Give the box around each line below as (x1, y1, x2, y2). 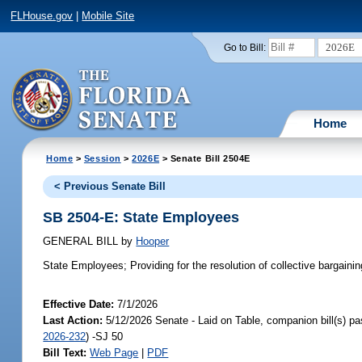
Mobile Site (82, 10, 135, 23)
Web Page (90, 347, 139, 360)
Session (83, 153, 121, 163)
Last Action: (43, 314, 103, 327)
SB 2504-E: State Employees (43, 208, 240, 225)
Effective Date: (43, 298, 118, 311)
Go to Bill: (223, 42, 266, 53)
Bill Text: (43, 347, 87, 360)
